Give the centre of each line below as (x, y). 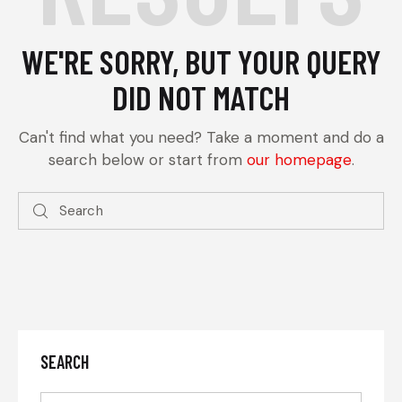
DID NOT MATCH (201, 96)
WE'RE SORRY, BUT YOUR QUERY (201, 61)
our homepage (299, 159)
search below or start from (147, 159)
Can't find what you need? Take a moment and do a (201, 137)
